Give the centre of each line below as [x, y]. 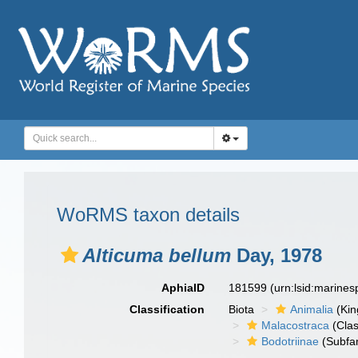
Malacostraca [296, 325]
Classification [167, 309]
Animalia [312, 309]
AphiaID [183, 288]
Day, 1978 [276, 255]
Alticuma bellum [157, 255]
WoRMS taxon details [148, 215]
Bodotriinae [290, 341]
